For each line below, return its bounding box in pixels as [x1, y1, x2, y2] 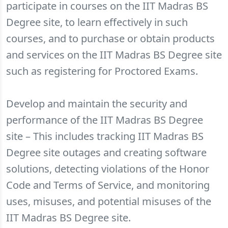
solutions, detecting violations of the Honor [6, 162, 209, 176]
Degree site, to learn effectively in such [6, 15, 188, 29]
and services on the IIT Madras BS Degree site [6, 48, 222, 62]
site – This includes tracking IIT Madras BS [6, 129, 204, 143]
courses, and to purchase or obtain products [6, 32, 215, 45]
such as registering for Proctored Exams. [6, 64, 198, 78]
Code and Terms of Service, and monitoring [6, 178, 210, 192]
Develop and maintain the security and [6, 97, 187, 110]
